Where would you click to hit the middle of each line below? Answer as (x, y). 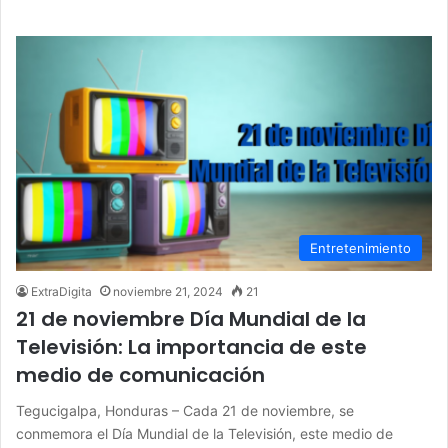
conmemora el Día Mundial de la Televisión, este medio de (204, 433)
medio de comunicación (140, 374)
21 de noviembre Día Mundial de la (191, 318)
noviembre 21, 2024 (168, 291)
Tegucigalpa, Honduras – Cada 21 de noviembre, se (185, 410)
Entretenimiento (360, 247)
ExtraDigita (61, 291)
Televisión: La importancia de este (191, 346)
